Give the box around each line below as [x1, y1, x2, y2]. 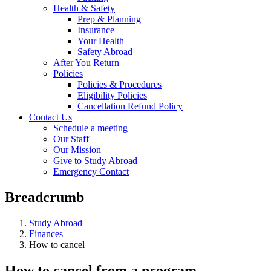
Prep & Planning [77, 14, 141, 24]
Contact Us [29, 112, 72, 122]
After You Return [53, 57, 119, 68]
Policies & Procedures [77, 79, 162, 90]
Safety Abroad [77, 47, 132, 57]
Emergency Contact [53, 166, 129, 177]
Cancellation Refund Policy [77, 101, 183, 111]
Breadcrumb [5, 189, 84, 205]
